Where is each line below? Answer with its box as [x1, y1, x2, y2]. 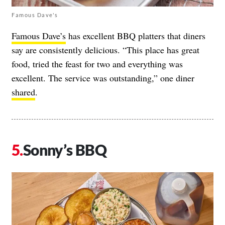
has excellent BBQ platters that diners [66, 29, 205, 42]
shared [12, 85, 35, 98]
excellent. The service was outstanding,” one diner [12, 71, 194, 84]
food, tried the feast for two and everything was [12, 57, 183, 70]
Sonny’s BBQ [23, 140, 107, 159]
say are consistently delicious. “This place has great [12, 43, 199, 56]
